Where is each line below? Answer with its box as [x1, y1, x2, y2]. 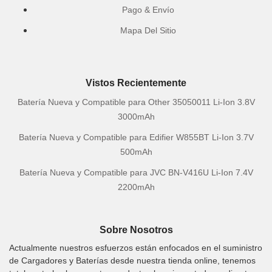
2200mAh [117, 182, 155, 192]
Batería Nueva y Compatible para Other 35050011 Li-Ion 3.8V [17, 97, 255, 107]
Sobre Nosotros [99, 225, 173, 236]
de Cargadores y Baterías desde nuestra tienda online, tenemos [9, 255, 256, 265]
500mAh [120, 147, 152, 157]
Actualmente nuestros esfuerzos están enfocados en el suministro [9, 242, 262, 253]
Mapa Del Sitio [120, 25, 176, 36]
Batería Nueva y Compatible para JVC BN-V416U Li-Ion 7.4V [19, 168, 253, 178]
